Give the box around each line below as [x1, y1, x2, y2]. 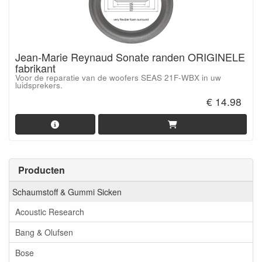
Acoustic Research [15, 206, 84, 218]
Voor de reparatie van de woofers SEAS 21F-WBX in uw [15, 72, 221, 83]
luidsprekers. [15, 80, 63, 91]
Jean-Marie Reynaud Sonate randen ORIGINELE [15, 49, 245, 64]
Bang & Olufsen [15, 226, 73, 238]
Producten [18, 163, 65, 177]
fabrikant [15, 60, 56, 75]
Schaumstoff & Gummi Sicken [12, 186, 122, 198]
